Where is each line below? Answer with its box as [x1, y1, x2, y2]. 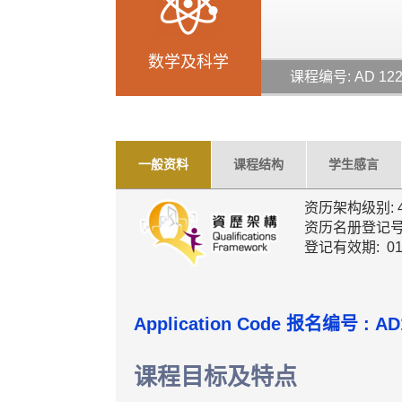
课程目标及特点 [134, 363, 297, 390]
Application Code [134, 314, 286, 334]
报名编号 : [286, 314, 370, 334]
